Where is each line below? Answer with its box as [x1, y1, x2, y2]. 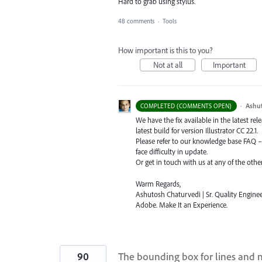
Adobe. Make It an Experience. [136, 199, 227, 209]
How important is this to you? [118, 45, 213, 56]
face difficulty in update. [136, 147, 208, 157]
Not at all [153, 60, 182, 71]
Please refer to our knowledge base [136, 136, 243, 146]
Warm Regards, [136, 178, 181, 188]
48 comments [118, 17, 154, 26]
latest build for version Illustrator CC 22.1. [136, 126, 258, 136]
